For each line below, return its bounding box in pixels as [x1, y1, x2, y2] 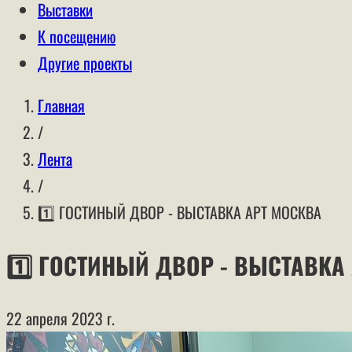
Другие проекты [38, 51, 132, 75]
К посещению [38, 24, 115, 48]
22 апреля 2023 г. [6, 306, 115, 330]
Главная [38, 93, 85, 117]
